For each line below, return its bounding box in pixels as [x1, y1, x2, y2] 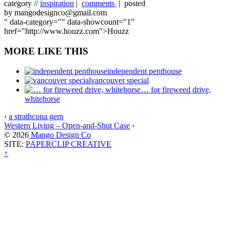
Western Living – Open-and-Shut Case [4, 121, 130, 130]
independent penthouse [107, 66, 182, 75]
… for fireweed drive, [141, 85, 211, 94]
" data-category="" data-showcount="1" [4, 17, 135, 27]
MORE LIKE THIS [4, 45, 88, 56]
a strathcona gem [9, 111, 63, 121]
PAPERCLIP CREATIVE [26, 139, 111, 148]
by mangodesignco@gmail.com [4, 8, 107, 17]
